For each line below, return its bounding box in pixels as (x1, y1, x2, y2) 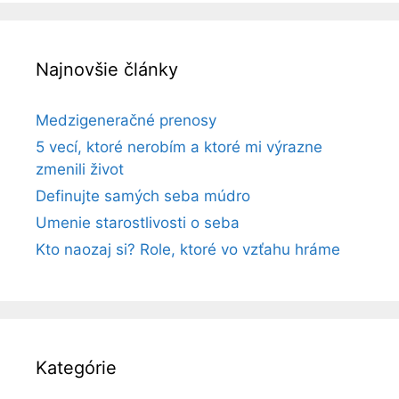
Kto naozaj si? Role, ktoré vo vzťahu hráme (36, 240, 340, 258)
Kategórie (36, 356, 117, 379)
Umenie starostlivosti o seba (36, 213, 240, 232)
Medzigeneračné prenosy (36, 110, 216, 129)
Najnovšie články (36, 58, 178, 80)
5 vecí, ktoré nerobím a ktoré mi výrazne (36, 137, 322, 156)
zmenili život (36, 159, 124, 178)
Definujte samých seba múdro (36, 186, 250, 205)
